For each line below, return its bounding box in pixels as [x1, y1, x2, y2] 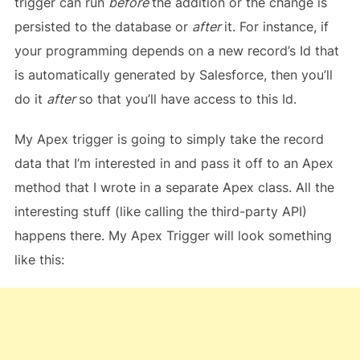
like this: [14, 251, 64, 268]
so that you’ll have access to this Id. [78, 90, 297, 107]
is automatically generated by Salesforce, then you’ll [14, 66, 333, 83]
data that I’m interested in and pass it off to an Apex [14, 154, 333, 171]
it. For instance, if [223, 18, 329, 35]
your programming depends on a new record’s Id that [14, 42, 339, 59]
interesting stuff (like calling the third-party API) [14, 202, 307, 219]
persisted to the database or [14, 18, 192, 35]
